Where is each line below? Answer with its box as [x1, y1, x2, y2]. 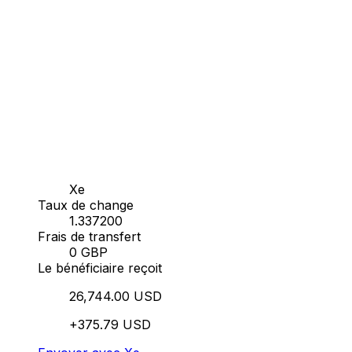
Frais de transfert [38, 228, 141, 244]
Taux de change [38, 196, 134, 213]
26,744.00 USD [69, 288, 162, 304]
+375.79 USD [69, 316, 151, 332]
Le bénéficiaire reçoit [38, 259, 162, 276]
